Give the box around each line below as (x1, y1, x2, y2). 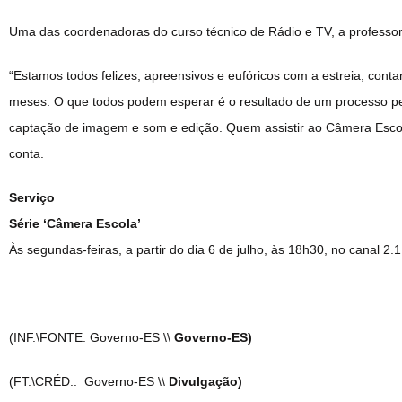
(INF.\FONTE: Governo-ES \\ (9, 329, 170, 345)
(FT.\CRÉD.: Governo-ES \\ (9, 373, 169, 389)
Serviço (9, 189, 55, 205)
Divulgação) (169, 373, 242, 389)
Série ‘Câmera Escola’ (9, 215, 141, 231)
